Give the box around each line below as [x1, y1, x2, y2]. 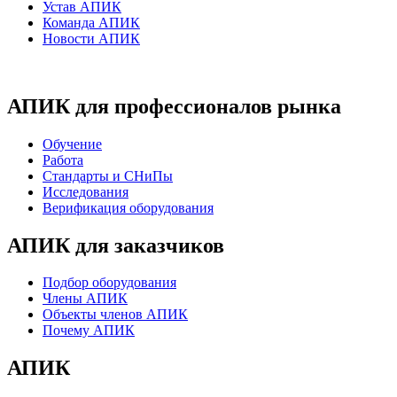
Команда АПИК [43, 14, 140, 30]
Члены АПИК [43, 291, 128, 307]
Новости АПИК [43, 30, 140, 46]
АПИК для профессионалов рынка [7, 94, 341, 118]
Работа [43, 152, 83, 167]
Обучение [43, 136, 102, 152]
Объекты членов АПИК [43, 307, 188, 323]
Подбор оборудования [43, 275, 176, 291]
